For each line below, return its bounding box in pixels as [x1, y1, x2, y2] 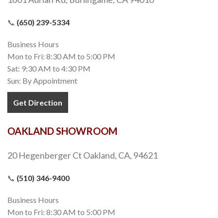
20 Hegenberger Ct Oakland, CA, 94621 [7, 149, 158, 161]
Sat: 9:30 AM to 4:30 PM [7, 63, 91, 73]
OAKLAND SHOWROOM [7, 125, 117, 137]
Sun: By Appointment [7, 75, 77, 85]
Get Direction [13, 97, 62, 107]
